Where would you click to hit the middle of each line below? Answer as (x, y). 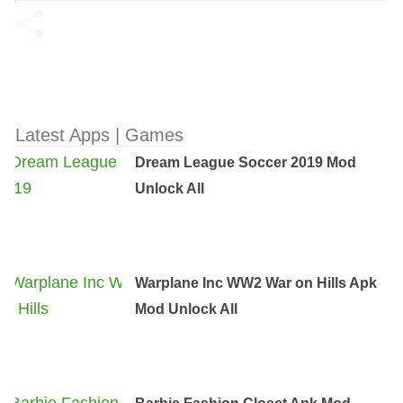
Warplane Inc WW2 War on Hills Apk (256, 283)
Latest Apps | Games (99, 135)
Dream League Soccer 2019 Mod (246, 162)
